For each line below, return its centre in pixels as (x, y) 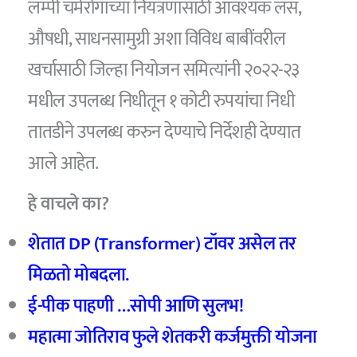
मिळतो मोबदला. (78, 275)
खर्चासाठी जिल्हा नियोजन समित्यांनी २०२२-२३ (164, 71)
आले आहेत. (63, 164)
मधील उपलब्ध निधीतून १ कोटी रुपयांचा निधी (161, 102)
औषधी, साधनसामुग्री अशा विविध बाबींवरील (157, 39)
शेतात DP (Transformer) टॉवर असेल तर (162, 244)
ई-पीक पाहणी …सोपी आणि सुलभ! (136, 306)
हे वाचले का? (69, 204)
